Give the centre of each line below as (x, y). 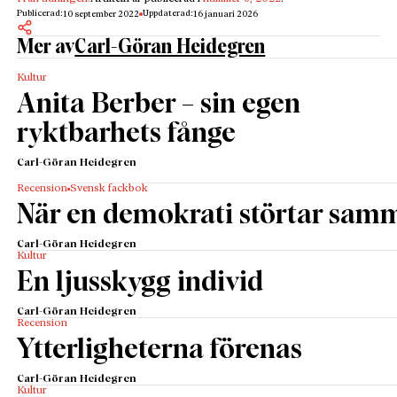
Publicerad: (40, 13)
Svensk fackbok (109, 189)
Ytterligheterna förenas (160, 351)
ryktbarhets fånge (127, 134)
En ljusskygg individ (140, 284)
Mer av (46, 47)
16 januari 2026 (226, 14)
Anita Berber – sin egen (159, 105)
